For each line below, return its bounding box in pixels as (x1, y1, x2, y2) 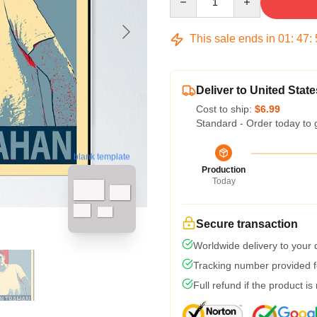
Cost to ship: (196, 103, 255, 115)
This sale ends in (187, 33, 278, 45)
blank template (74, 151, 130, 162)
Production (202, 165, 246, 175)
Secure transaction (196, 218, 298, 230)
